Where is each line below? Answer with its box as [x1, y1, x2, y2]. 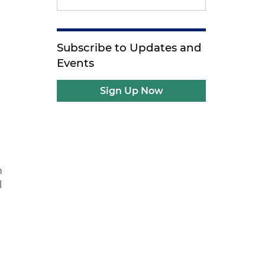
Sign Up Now [99, 85, 163, 96]
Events [57, 56, 95, 70]
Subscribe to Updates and [57, 41, 202, 54]
